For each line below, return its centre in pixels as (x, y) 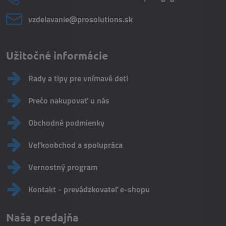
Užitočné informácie (57, 55)
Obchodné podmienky (66, 123)
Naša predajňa (42, 217)
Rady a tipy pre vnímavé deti (78, 78)
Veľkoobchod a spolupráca (75, 145)
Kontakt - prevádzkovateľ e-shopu (89, 189)
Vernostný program (63, 167)
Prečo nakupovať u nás (69, 100)
